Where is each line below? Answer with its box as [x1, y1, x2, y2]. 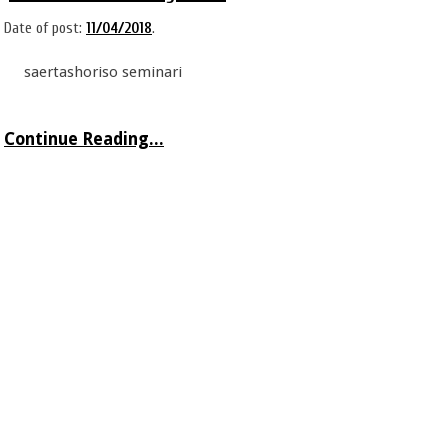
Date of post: [4, 20, 86, 38]
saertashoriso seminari [24, 63, 182, 82]
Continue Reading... [4, 128, 164, 149]
